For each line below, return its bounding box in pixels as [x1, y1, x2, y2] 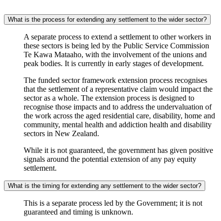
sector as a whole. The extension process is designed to [24, 94, 194, 103]
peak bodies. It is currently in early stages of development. [24, 59, 204, 68]
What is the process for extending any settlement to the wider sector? [8, 16, 207, 24]
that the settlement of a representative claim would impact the [24, 85, 213, 94]
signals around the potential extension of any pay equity [24, 155, 196, 164]
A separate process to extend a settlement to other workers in [24, 33, 211, 41]
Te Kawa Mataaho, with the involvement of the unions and [24, 50, 207, 59]
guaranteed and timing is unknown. [24, 208, 133, 217]
